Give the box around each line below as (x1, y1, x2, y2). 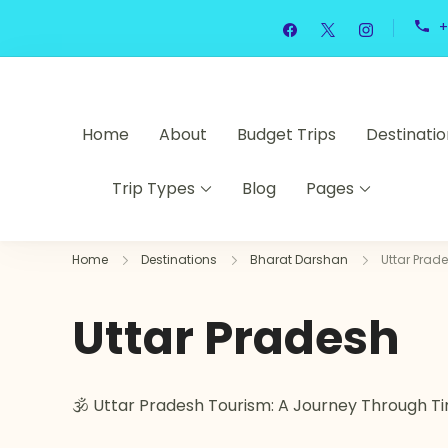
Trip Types (112, 177, 195, 200)
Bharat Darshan (250, 251, 348, 268)
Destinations (141, 251, 217, 268)
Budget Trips (237, 123, 336, 146)
